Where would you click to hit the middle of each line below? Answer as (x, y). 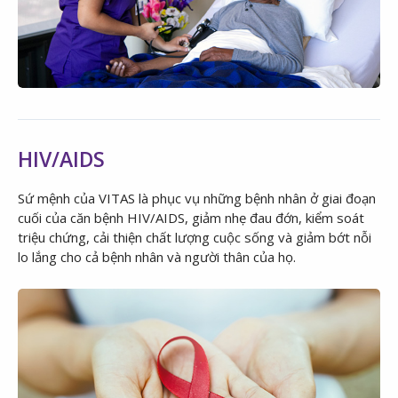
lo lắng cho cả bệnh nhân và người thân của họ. (159, 257)
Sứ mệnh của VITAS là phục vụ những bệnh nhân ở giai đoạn (197, 199)
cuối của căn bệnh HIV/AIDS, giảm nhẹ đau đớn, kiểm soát (191, 218)
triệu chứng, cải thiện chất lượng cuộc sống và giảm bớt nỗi (195, 238)
